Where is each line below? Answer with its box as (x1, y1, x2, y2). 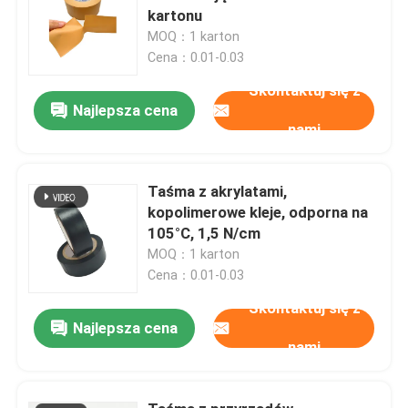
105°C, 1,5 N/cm (148, 223, 261, 242)
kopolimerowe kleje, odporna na (148, 202, 369, 221)
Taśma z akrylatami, (148, 181, 288, 200)
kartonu (148, 5, 203, 25)
